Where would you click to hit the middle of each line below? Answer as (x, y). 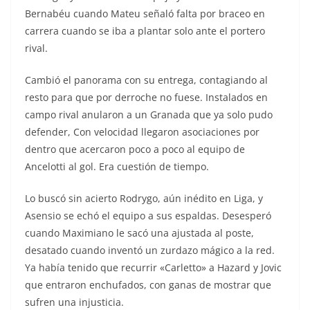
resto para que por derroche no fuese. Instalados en (146, 97)
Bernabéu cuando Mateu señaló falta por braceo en (145, 13)
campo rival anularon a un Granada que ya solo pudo (149, 114)
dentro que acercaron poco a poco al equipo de (135, 149)
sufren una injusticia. (74, 302)
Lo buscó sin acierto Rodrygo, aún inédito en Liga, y (144, 198)
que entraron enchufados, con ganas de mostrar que (148, 284)
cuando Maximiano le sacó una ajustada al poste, (139, 232)
